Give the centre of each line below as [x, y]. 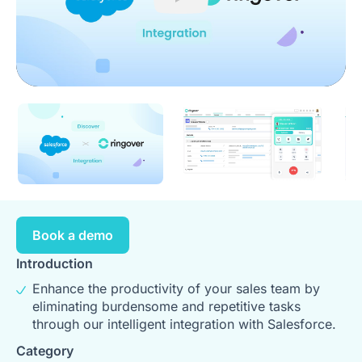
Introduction [55, 264]
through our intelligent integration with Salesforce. [184, 324]
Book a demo [73, 236]
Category [45, 351]
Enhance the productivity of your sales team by [176, 289]
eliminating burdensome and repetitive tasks [166, 307]
